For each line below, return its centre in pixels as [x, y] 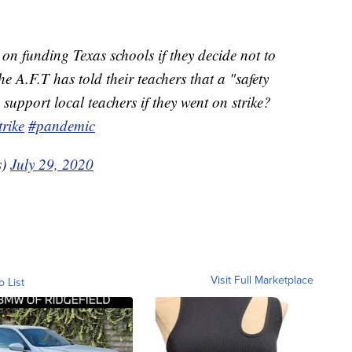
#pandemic [62, 125]
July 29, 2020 [52, 163]
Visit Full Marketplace [262, 279]
